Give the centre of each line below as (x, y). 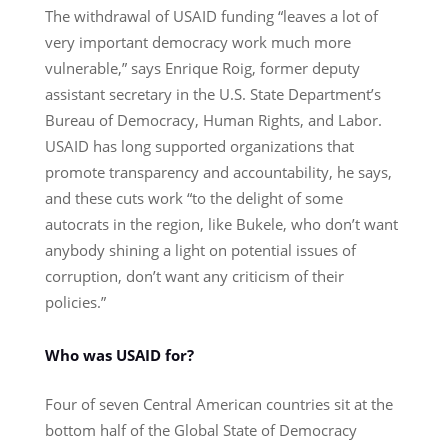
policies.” (75, 301)
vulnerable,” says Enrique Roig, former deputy (202, 67)
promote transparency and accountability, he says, (218, 171)
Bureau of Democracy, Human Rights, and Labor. (213, 119)
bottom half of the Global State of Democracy (200, 429)
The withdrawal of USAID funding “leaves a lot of (211, 15)
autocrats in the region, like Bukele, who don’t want (221, 223)
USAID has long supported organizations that (199, 145)
